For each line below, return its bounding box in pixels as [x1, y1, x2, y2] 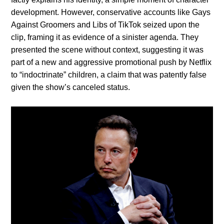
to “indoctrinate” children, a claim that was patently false [11, 70, 207, 79]
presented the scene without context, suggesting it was [11, 45, 204, 54]
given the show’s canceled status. [11, 83, 130, 92]
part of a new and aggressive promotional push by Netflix [11, 58, 212, 67]
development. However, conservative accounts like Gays [11, 8, 211, 17]
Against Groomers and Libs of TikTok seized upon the [11, 20, 200, 29]
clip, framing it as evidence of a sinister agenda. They [11, 33, 199, 42]
